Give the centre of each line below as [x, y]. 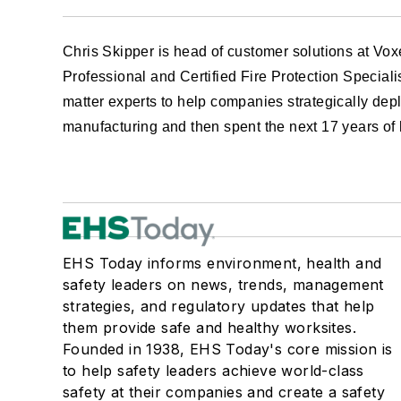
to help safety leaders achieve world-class [213, 371]
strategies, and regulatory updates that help [219, 306]
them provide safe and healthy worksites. [209, 328]
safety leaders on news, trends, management [223, 285]
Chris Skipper [109, 51]
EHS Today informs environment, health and [222, 263]
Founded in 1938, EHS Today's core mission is [228, 349]
